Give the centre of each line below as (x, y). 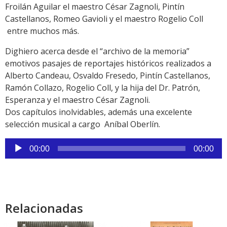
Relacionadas (44, 208)
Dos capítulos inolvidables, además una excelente (99, 112)
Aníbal (116, 124)
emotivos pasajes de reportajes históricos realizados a (108, 64)
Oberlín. (145, 124)
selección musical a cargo (54, 124)
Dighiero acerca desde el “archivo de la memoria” (97, 51)
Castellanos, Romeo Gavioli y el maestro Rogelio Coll (104, 19)
